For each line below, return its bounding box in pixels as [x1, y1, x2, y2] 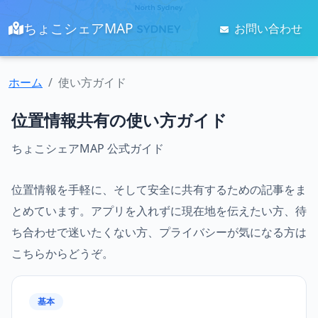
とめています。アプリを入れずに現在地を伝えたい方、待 [11, 203, 307, 219]
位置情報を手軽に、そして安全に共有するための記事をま [11, 182, 307, 197]
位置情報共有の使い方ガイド [11, 109, 227, 131]
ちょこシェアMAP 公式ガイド [11, 141, 164, 156]
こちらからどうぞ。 [11, 246, 114, 261]
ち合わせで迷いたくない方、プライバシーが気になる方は [11, 224, 307, 240]
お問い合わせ [231, 20, 302, 36]
